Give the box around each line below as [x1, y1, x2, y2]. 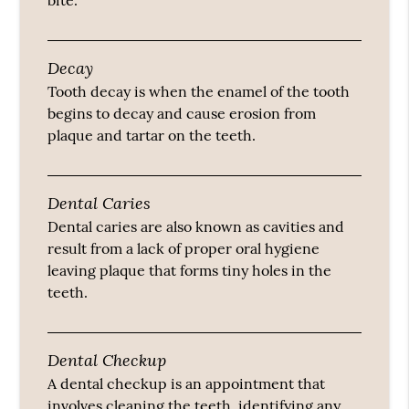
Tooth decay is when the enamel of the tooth [47, 82, 351, 101]
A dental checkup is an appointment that [47, 374, 326, 393]
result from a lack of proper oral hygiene [47, 239, 320, 258]
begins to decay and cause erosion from [47, 104, 317, 123]
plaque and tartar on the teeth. [47, 126, 257, 145]
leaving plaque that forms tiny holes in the [47, 261, 332, 280]
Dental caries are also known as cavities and [47, 217, 345, 236]
